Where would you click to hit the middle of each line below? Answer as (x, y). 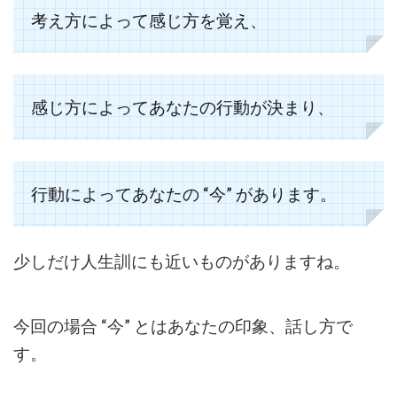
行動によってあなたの (115, 194)
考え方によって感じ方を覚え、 (149, 20)
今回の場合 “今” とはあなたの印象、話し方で (183, 326)
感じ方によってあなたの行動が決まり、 (183, 107)
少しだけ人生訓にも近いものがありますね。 (182, 261)
